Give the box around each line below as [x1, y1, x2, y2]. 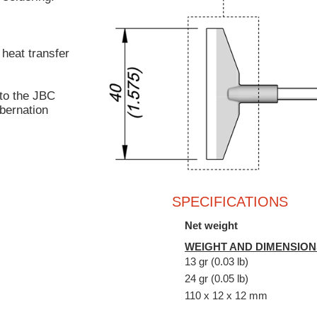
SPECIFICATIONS [172, 193, 288, 209]
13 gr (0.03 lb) [185, 255, 248, 267]
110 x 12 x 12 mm [185, 289, 267, 301]
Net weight [185, 219, 238, 231]
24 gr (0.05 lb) [185, 272, 248, 284]
